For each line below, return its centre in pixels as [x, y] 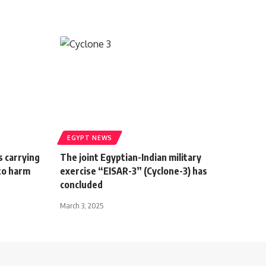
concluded [81, 184]
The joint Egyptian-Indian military [131, 157]
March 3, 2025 [82, 205]
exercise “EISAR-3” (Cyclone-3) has [134, 171]
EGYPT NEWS [90, 137]
